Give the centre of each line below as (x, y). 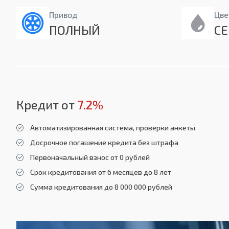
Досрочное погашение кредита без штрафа (104, 143)
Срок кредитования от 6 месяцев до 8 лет (101, 172)
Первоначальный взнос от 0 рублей (90, 157)
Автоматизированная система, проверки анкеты (113, 128)
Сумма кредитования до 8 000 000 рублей (101, 187)
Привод (63, 15)
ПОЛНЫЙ (75, 30)
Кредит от (47, 105)
